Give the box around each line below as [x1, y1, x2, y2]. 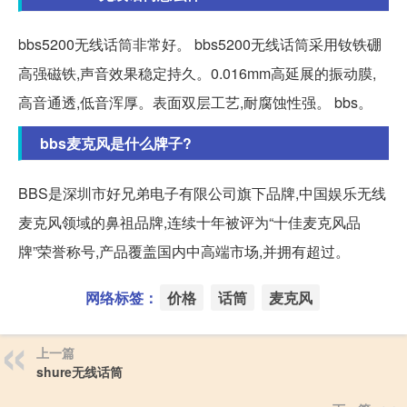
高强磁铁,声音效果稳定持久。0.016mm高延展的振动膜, [18, 63, 376, 84]
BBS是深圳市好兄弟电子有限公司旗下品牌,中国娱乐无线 [18, 183, 386, 204]
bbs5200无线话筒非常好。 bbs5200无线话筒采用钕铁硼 [18, 34, 382, 55]
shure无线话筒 [36, 362, 123, 382]
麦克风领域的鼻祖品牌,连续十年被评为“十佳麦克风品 [18, 212, 361, 233]
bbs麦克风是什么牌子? [40, 133, 192, 154]
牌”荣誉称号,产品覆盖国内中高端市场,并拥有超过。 [18, 241, 350, 263]
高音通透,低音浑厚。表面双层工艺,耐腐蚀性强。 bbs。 [18, 92, 372, 114]
